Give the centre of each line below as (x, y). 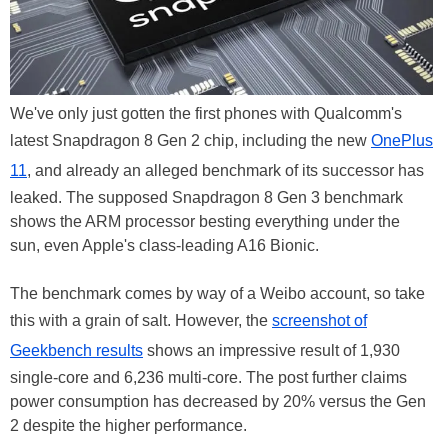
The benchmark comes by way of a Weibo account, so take (217, 293)
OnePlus (402, 140)
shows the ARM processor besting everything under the (205, 221)
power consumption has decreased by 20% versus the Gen (218, 401)
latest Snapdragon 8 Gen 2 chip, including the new (190, 140)
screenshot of (319, 320)
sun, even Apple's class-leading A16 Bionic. (164, 245)
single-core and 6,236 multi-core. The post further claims (208, 377)
